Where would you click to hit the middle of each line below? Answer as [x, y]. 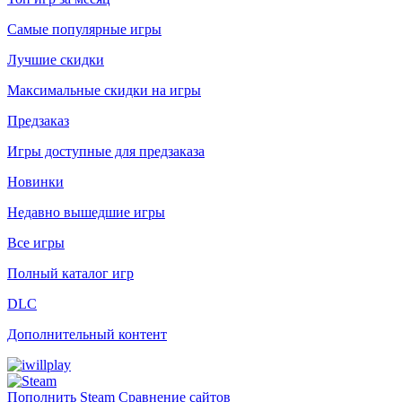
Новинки [35, 182]
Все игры [36, 243]
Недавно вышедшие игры [86, 212]
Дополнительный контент [87, 334]
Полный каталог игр [70, 273]
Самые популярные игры [84, 29]
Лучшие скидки [56, 60]
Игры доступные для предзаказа [106, 151]
